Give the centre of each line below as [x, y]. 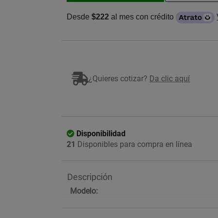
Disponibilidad [101, 134]
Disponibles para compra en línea [134, 144]
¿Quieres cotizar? [119, 78]
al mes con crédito [143, 17]
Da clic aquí [170, 78]
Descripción [90, 177]
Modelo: [84, 191]
